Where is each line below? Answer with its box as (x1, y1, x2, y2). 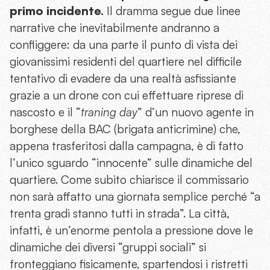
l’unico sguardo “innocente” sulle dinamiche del (10, 155, 253, 171)
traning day (81, 105, 137, 120)
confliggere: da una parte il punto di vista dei (10, 37, 237, 52)
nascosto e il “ (10, 105, 81, 120)
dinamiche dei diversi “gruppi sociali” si (10, 240, 206, 255)
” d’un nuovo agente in (137, 105, 254, 120)
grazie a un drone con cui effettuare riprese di (10, 88, 243, 103)
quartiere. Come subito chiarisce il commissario (10, 172, 249, 187)
